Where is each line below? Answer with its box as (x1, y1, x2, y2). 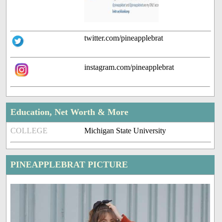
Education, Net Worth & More (10, 107, 129, 117)
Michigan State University (84, 126, 166, 135)
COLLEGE (10, 126, 48, 135)
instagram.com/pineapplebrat (84, 63, 174, 72)
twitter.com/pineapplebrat (84, 34, 164, 43)
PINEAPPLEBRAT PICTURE (10, 160, 128, 170)
